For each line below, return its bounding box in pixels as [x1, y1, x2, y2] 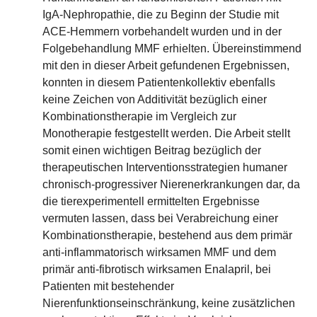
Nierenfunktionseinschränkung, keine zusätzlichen [42, 297, 295, 309]
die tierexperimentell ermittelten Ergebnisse [42, 195, 260, 207]
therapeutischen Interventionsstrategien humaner [42, 161, 287, 173]
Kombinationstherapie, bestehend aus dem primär [42, 229, 292, 241]
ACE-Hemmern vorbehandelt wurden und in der [42, 25, 282, 38]
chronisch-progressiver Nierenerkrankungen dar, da [42, 178, 300, 190]
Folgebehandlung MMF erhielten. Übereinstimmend [42, 42, 301, 54]
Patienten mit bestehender [42, 280, 174, 292]
